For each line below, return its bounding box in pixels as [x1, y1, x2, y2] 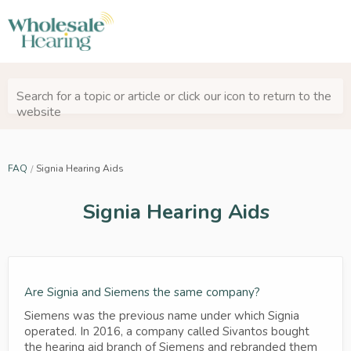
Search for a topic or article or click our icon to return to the [16, 87, 331, 105]
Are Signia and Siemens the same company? [24, 284, 260, 300]
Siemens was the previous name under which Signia [24, 307, 299, 324]
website [16, 103, 61, 121]
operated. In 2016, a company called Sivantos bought [24, 323, 309, 339]
